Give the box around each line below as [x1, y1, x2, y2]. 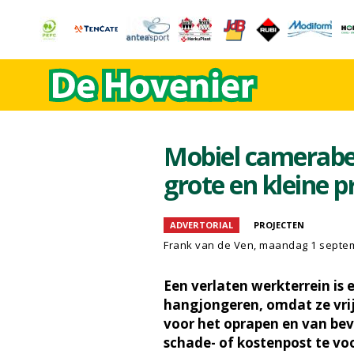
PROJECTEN [254, 219, 304, 231]
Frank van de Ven [164, 238, 254, 252]
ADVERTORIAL [170, 219, 233, 231]
